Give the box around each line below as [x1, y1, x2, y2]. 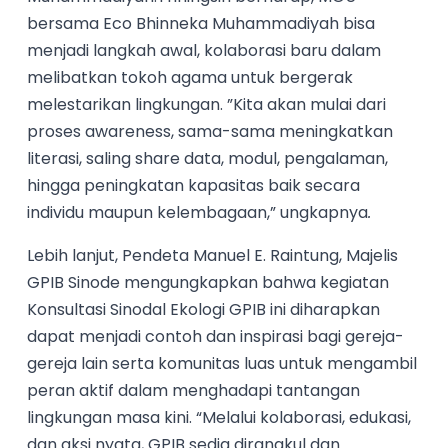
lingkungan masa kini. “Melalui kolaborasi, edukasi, [27, 406, 412, 430]
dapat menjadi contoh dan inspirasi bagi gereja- [27, 325, 405, 349]
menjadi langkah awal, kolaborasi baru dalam [27, 39, 382, 63]
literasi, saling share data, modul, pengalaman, [27, 147, 389, 171]
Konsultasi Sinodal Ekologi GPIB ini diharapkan [27, 298, 381, 322]
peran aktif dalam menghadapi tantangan [27, 379, 361, 403]
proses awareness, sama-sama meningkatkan [27, 120, 394, 144]
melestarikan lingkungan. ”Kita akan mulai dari [27, 93, 387, 117]
